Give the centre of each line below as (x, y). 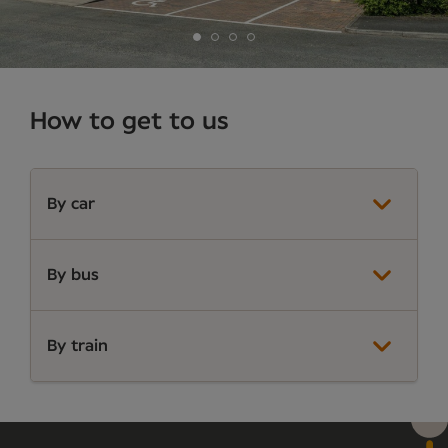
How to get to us (129, 121)
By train (77, 345)
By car (71, 203)
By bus (73, 274)
